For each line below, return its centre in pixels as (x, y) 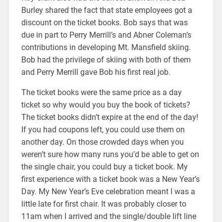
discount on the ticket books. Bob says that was (104, 22)
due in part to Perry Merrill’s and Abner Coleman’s (106, 35)
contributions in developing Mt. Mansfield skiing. (106, 47)
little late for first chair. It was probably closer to (104, 204)
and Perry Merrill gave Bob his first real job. (96, 72)
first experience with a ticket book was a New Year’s (110, 179)
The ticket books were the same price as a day (101, 92)
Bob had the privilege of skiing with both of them (106, 59)
